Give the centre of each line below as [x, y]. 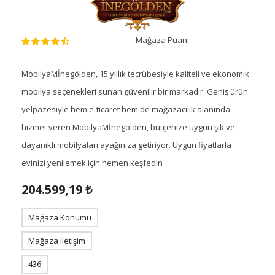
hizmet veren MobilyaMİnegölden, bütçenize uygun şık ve [128, 127]
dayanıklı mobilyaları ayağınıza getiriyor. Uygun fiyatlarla [126, 145]
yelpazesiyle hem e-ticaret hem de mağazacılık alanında [126, 109]
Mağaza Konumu [60, 217]
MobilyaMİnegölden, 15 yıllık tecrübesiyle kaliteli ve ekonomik [135, 73]
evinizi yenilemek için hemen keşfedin [92, 162]
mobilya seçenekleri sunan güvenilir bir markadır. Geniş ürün [135, 91]
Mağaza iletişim [57, 240]
